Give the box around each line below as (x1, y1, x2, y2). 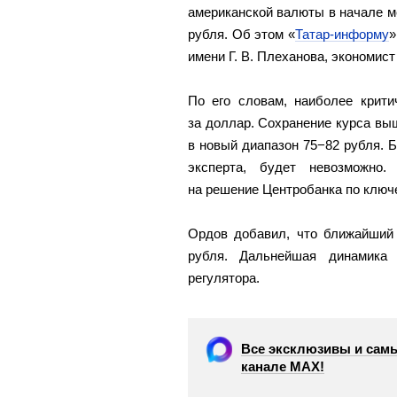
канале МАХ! (241, 358, 324, 374)
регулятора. (188, 269, 260, 285)
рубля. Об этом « (188, 26, 295, 42)
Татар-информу (295, 26, 389, 42)
